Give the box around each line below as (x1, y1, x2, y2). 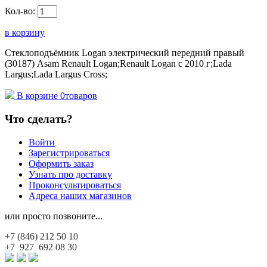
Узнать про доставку (29, 169, 112, 179)
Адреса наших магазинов (29, 190, 132, 201)
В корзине (17, 91, 58, 101)
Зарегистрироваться (29, 147, 110, 158)
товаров (65, 91, 97, 101)
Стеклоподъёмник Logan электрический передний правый (5, 48, 244, 58)
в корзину (5, 27, 45, 38)
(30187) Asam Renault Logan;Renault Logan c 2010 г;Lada (5, 58, 232, 69)
